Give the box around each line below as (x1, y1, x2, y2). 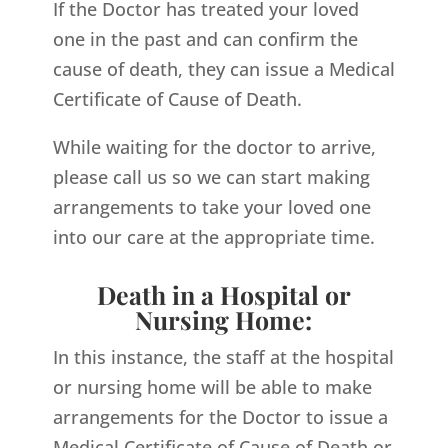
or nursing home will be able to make (52, 375, 372, 399)
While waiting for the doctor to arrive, (52, 135, 376, 159)
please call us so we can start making (52, 165, 370, 189)
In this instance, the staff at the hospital (52, 345, 394, 369)
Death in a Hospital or (96, 278, 351, 311)
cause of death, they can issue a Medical (52, 57, 395, 81)
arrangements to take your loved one (52, 195, 371, 219)
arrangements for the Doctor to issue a (52, 405, 388, 429)
